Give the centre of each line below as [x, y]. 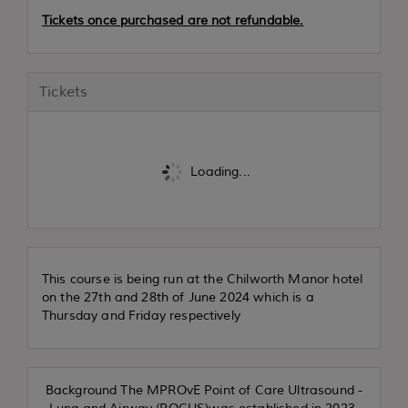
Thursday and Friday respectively [141, 316]
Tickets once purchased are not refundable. [173, 21]
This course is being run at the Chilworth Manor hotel [203, 280]
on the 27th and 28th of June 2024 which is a [178, 298]
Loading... [219, 171]
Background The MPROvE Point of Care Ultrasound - [204, 391]
